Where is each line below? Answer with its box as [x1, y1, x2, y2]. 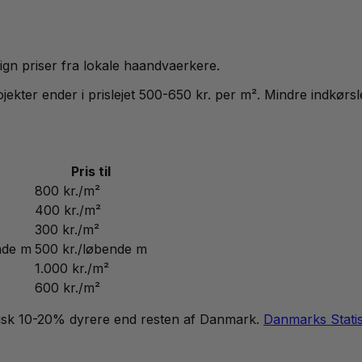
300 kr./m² [35, 221, 99, 238]
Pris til [71, 163, 111, 180]
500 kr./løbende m [35, 241, 147, 258]
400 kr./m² [35, 202, 101, 219]
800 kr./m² [35, 183, 100, 200]
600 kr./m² [35, 280, 100, 297]
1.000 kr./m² [35, 260, 109, 277]
